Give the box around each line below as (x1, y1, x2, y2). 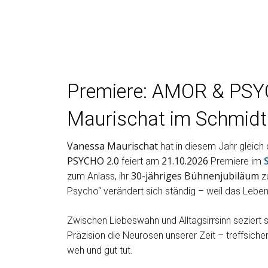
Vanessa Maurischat (67, 139, 158, 153)
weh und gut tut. (67, 245, 133, 257)
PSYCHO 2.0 (67, 154, 121, 168)
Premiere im (208, 156, 264, 167)
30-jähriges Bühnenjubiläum (131, 169, 259, 183)
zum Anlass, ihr (67, 170, 131, 182)
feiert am (121, 156, 162, 167)
